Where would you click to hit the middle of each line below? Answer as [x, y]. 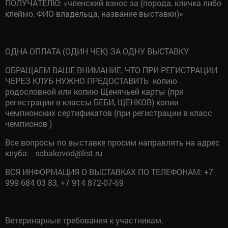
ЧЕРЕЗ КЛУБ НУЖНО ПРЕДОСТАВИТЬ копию [91, 80]
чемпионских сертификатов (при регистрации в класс [109, 112]
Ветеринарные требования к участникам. [84, 220]
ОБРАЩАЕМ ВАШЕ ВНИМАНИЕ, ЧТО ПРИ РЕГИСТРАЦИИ [111, 70]
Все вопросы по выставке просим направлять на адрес [112, 142]
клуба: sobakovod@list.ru [54, 153]
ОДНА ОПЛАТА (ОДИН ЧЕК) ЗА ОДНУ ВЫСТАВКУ [97, 51]
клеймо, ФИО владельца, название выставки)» [94, 13]
